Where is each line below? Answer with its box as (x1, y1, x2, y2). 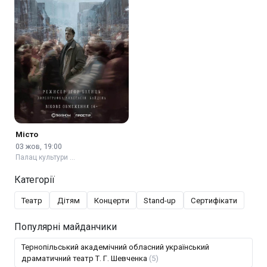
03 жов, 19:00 (15, 142, 63, 151)
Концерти (94, 195, 129, 205)
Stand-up (144, 195, 176, 205)
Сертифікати (190, 195, 237, 205)
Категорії (14, 174, 55, 186)
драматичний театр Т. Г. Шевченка (21, 253, 150, 263)
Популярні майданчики (14, 221, 117, 232)
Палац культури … (15, 153, 76, 162)
